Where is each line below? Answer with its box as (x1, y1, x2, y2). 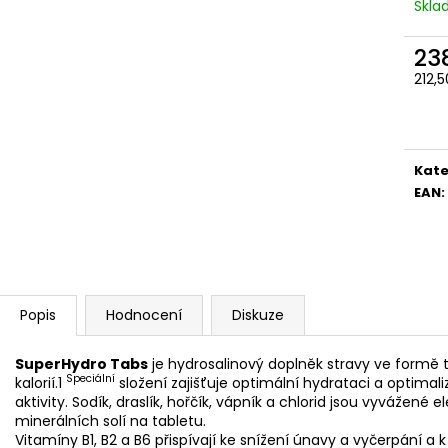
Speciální (66, 371, 115, 387)
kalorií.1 (15, 372, 62, 393)
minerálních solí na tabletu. (15, 410, 206, 431)
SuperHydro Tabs (15, 353, 148, 374)
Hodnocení (106, 304, 182, 325)
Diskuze (232, 304, 284, 325)
